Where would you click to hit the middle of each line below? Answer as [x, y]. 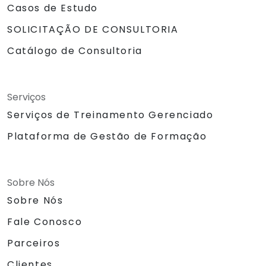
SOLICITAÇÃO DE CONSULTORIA [93, 30]
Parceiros [34, 243]
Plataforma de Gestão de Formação [107, 137]
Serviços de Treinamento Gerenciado [110, 115]
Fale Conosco [45, 222]
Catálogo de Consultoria [75, 51]
